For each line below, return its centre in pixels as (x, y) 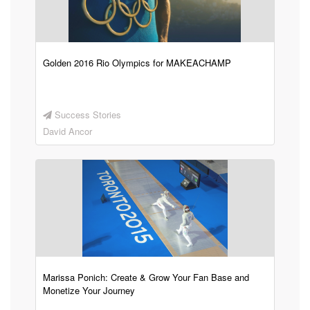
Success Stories (86, 115)
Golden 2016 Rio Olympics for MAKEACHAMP (137, 63)
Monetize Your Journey (89, 291)
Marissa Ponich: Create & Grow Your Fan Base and (146, 277)
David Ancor (67, 131)
